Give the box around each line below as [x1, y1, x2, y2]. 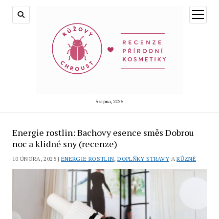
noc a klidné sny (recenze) [12, 138, 117, 150]
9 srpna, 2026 [96, 98, 123, 105]
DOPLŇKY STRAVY [117, 155, 170, 163]
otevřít [197, 10, 216, 17]
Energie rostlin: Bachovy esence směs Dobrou [12, 127, 194, 139]
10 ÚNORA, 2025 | [12, 155, 62, 163]
